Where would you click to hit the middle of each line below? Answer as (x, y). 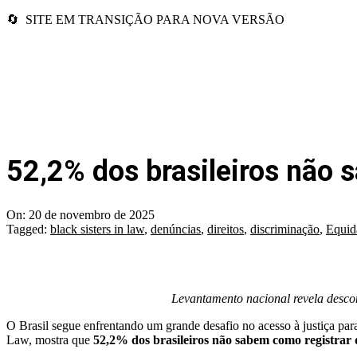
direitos (226, 229)
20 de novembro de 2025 (92, 215)
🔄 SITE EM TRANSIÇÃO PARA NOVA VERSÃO (145, 20)
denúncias (176, 229)
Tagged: (27, 229)
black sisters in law (97, 229)
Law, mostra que (50, 340)
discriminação (285, 229)
